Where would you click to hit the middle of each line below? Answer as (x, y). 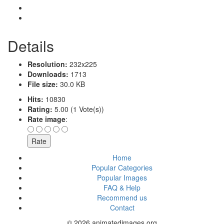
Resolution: (47, 64)
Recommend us (122, 197)
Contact (122, 207)
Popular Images (122, 177)
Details (31, 45)
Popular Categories (122, 167)
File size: (43, 84)
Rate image (46, 119)
